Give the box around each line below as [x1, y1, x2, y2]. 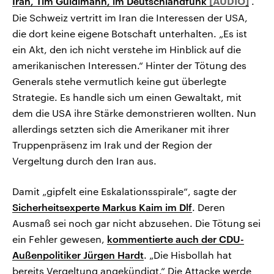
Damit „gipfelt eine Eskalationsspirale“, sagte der [12, 185, 237, 198]
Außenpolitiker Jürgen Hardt [12, 249, 144, 261]
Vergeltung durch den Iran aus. [12, 155, 157, 167]
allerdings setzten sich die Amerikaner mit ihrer [12, 123, 229, 135]
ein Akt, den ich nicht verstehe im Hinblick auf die [12, 43, 241, 56]
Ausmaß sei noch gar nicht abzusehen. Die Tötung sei [12, 217, 261, 229]
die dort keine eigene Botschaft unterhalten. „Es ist [12, 28, 247, 40]
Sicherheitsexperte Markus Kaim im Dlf [12, 201, 192, 213]
